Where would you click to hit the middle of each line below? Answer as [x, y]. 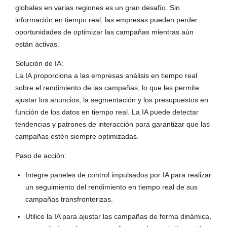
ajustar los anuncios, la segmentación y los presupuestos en [112, 100]
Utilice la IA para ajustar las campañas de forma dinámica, [118, 217]
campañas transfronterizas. [69, 199]
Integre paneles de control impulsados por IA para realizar [118, 175]
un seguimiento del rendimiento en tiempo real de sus [111, 187]
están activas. [37, 44]
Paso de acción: [41, 156]
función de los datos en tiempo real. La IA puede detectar [107, 112]
